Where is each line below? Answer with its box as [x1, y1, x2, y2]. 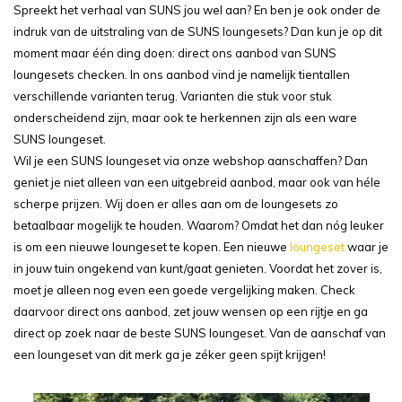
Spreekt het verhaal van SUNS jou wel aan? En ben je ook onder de [13, 3, 380, 17]
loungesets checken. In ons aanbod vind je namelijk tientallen [13, 67, 350, 82]
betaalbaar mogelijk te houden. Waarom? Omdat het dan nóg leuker [13, 218, 384, 232]
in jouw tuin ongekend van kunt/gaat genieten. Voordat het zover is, [13, 261, 382, 275]
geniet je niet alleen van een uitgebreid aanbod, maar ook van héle [13, 175, 380, 189]
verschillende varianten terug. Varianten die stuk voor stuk [13, 89, 332, 103]
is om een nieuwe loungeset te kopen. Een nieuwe [13, 240, 290, 254]
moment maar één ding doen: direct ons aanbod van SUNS [13, 46, 336, 60]
